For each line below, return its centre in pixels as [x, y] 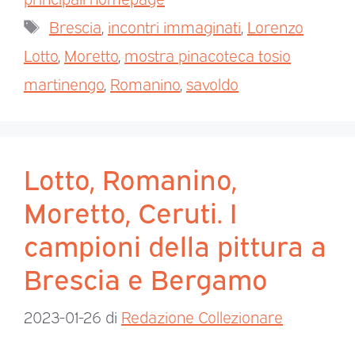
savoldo [212, 83]
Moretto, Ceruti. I [130, 210]
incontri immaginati [174, 26]
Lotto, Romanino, [130, 177]
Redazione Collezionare [202, 316]
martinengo [64, 83]
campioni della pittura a [175, 244]
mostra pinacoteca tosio [208, 54]
